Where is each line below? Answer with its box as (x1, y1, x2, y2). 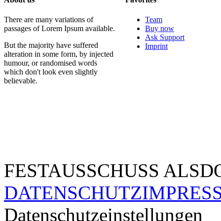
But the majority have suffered (4, 40, 99, 49)
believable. (4, 76, 38, 85)
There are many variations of (4, 15, 94, 24)
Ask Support (145, 33, 185, 41)
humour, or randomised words (4, 58, 98, 67)
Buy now (145, 24, 175, 33)
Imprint (145, 41, 168, 50)
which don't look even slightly (4, 67, 98, 76)
